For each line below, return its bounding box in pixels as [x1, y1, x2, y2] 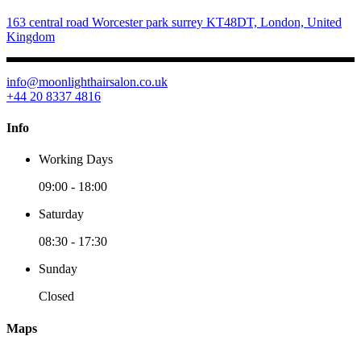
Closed [39, 289, 74, 304]
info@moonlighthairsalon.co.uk [6, 74, 168, 89]
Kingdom [6, 29, 55, 44]
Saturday [39, 207, 84, 222]
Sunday [39, 262, 77, 276]
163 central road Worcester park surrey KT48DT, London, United [6, 15, 342, 29]
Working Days [39, 152, 113, 167]
